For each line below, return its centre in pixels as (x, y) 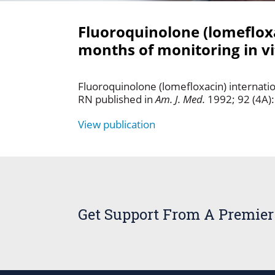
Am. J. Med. (180, 99)
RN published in (117, 99)
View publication (117, 124)
